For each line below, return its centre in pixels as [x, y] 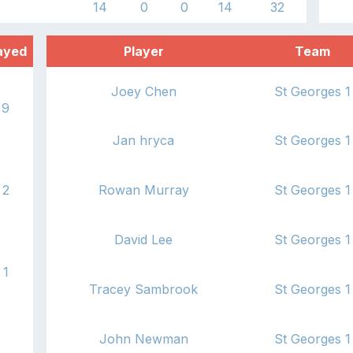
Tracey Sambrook [144, 289]
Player [143, 51]
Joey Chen [143, 91]
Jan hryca [144, 140]
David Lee [144, 239]
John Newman [143, 338]
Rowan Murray [143, 190]
